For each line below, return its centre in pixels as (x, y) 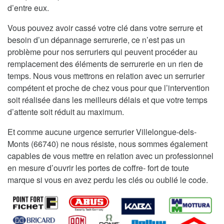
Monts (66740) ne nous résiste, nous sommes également (107, 143)
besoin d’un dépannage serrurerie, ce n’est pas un (96, 39)
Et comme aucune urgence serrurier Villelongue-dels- (102, 131)
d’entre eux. (28, 7)
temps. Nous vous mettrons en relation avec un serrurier (106, 75)
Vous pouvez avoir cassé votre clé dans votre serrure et (105, 27)
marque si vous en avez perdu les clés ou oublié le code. (108, 179)
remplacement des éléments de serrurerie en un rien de (105, 63)
